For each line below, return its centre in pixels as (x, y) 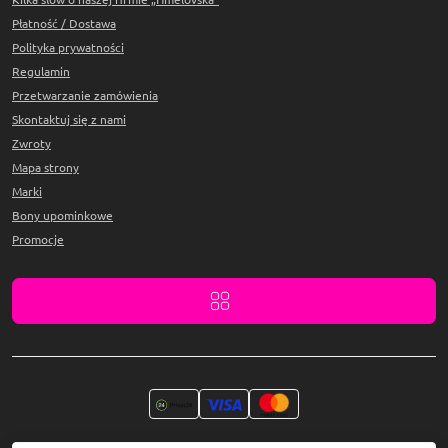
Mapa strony (45, 168)
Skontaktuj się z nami (69, 120)
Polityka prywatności (68, 48)
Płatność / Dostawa (64, 24)
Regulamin (41, 72)
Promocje (38, 240)
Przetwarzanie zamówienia (85, 96)
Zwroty (31, 144)
